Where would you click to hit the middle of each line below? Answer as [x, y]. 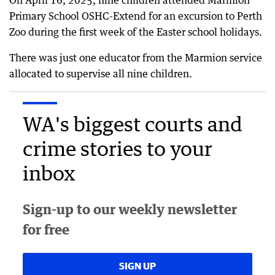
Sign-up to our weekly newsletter [130, 209]
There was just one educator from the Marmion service [136, 58]
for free [46, 229]
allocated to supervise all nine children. [101, 74]
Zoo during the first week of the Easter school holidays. [136, 32]
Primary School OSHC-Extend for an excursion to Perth [136, 16]
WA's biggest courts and [133, 124]
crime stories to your [118, 148]
